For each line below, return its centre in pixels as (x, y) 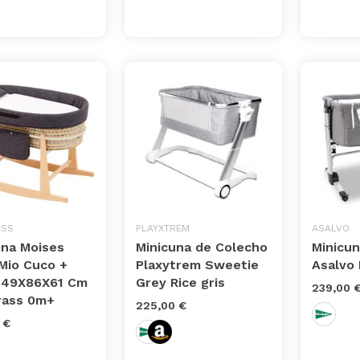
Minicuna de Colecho (202, 247)
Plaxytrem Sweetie (198, 265)
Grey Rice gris (181, 283)
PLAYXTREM (163, 229)
